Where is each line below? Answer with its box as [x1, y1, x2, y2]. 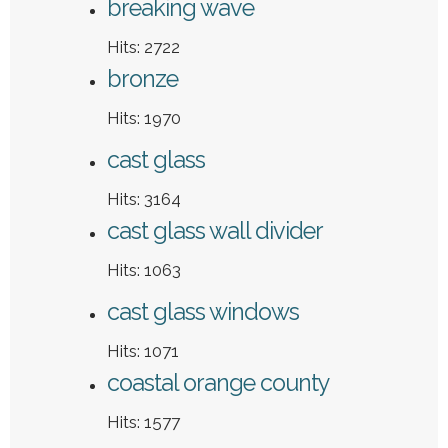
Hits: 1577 [107, 412, 180, 433]
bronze [107, 65, 178, 93]
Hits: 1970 [107, 108, 181, 129]
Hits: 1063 [107, 260, 181, 281]
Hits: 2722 [107, 37, 180, 58]
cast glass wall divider [107, 217, 323, 245]
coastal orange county [107, 369, 330, 397]
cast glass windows [107, 298, 299, 326]
